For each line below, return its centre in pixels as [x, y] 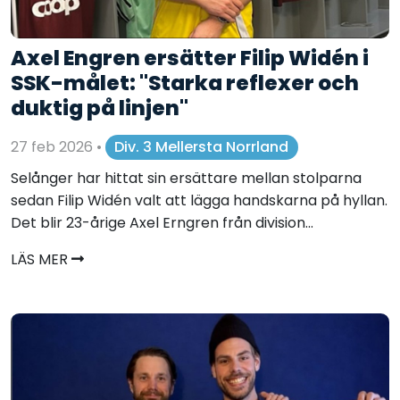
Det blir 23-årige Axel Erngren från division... [162, 222]
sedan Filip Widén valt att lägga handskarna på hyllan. [199, 200]
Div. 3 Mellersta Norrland [202, 147]
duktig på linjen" [100, 108]
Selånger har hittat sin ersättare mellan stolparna [186, 178]
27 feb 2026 [54, 147]
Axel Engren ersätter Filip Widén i [190, 58]
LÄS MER [41, 259]
